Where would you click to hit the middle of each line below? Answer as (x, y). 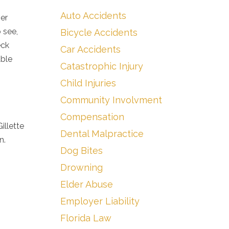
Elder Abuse (87, 184)
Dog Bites (82, 151)
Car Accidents (90, 49)
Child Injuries (88, 83)
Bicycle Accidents (99, 32)
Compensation (92, 117)
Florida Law (86, 218)
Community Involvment (111, 100)
